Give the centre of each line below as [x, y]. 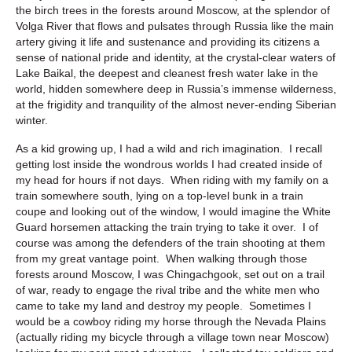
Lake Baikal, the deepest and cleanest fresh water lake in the [167, 73]
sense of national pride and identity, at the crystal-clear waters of [176, 57]
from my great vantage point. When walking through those [161, 258]
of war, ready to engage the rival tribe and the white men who [168, 290]
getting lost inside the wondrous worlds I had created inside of [169, 164]
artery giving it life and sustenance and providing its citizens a [168, 41]
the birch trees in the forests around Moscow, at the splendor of [173, 10]
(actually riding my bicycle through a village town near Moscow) [172, 337]
